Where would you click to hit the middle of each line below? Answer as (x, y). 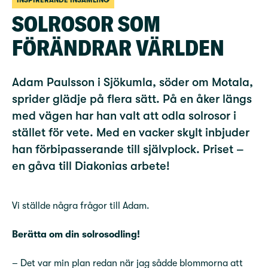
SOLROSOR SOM (86, 24)
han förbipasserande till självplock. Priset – (128, 149)
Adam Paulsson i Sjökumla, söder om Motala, (133, 82)
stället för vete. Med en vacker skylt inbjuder (131, 133)
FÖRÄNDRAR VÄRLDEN (118, 48)
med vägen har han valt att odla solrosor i (124, 116)
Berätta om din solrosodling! (76, 234)
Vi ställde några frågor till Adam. (81, 206)
